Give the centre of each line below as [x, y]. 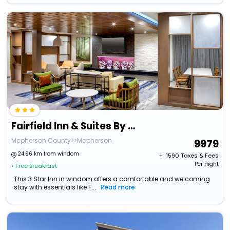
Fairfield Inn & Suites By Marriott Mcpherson [132, 126]
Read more [118, 187]
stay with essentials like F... [55, 187]
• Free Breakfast [34, 166]
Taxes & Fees [199, 156]
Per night [206, 164]
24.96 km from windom [49, 154]
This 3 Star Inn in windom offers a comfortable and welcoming [112, 179]
